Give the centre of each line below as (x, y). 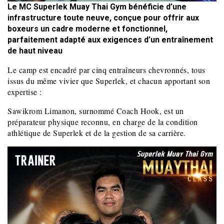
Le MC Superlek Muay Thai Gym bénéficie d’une (97, 7)
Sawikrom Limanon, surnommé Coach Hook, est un (96, 111)
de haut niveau (35, 51)
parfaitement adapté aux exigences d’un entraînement (110, 40)
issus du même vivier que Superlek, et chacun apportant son (109, 81)
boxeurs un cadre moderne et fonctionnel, (87, 29)
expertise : (25, 92)
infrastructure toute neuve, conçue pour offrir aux (103, 18)
